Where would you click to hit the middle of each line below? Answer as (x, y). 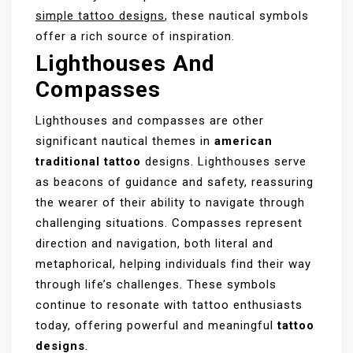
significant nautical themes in (125, 141)
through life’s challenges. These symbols (156, 285)
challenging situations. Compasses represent (169, 223)
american (243, 141)
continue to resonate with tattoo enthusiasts (169, 305)
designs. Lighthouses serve (224, 162)
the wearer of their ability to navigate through (170, 203)
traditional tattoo (88, 162)
